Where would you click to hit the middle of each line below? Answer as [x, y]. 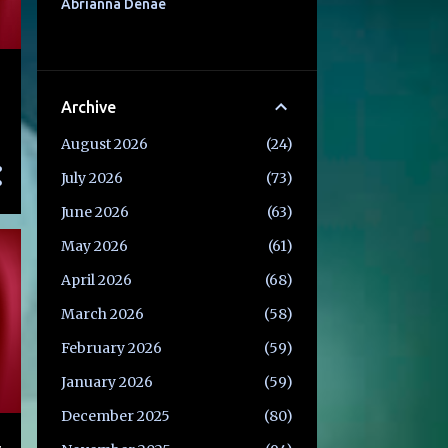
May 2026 [94, 246]
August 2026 [104, 144]
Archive [88, 107]
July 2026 [91, 178]
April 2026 [96, 280]
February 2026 [111, 348]
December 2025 [115, 416]
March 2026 [102, 314]
